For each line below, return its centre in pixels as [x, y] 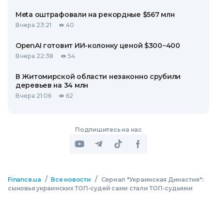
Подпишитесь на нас [108, 130]
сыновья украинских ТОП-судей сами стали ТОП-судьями [100, 188]
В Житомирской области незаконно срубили [98, 77]
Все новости [71, 179]
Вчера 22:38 [34, 56]
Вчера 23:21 [33, 25]
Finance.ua [24, 179]
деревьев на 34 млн [52, 85]
